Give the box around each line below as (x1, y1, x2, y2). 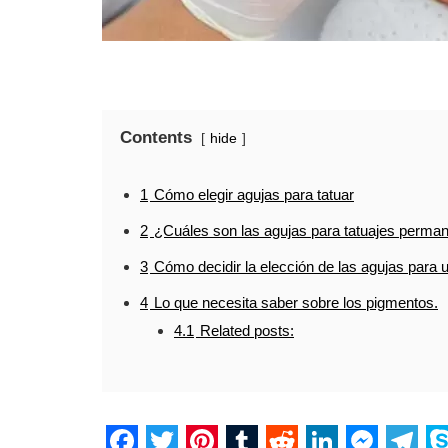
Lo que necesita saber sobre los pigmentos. (154, 294, 438, 311)
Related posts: (200, 322, 294, 339)
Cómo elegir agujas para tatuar (154, 186, 354, 203)
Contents (120, 128, 192, 147)
